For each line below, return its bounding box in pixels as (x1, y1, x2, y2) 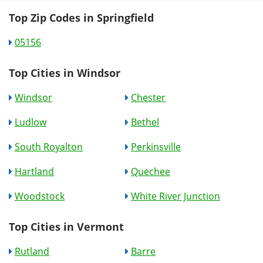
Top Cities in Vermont (9, 219, 124, 234)
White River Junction (131, 189, 221, 203)
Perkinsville (131, 140, 181, 153)
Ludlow (15, 115, 46, 129)
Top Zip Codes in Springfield (9, 10, 154, 25)
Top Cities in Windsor (9, 65, 120, 80)
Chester (131, 90, 166, 104)
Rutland (15, 244, 49, 258)
